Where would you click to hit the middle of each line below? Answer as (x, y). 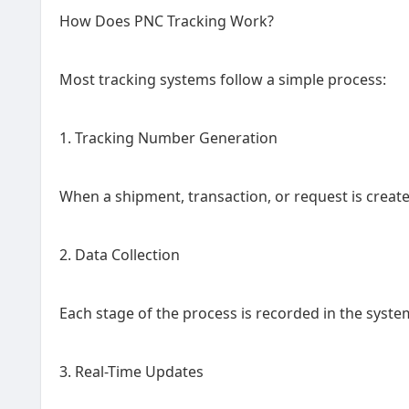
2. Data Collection (120, 255)
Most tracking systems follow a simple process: (223, 79)
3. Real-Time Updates (131, 372)
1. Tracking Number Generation (168, 138)
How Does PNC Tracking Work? (167, 21)
